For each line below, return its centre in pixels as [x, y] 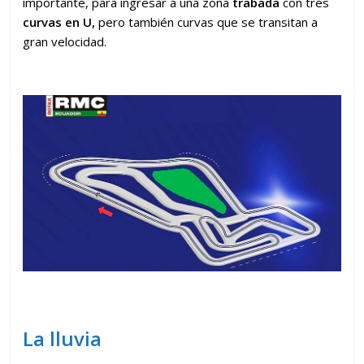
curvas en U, [61, 22]
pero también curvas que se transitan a [208, 22]
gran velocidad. [65, 41]
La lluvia [63, 339]
